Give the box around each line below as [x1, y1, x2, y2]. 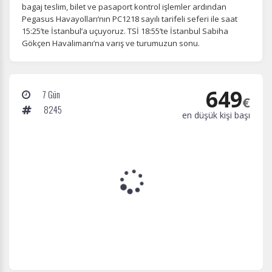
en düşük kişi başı [182, 109, 250, 121]
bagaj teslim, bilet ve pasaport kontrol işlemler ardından [22, 1, 226, 12]
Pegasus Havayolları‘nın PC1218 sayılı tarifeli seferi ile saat [22, 13, 237, 24]
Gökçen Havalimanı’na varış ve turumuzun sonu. [22, 38, 200, 49]
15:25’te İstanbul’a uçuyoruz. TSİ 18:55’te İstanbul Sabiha [22, 25, 228, 36]
